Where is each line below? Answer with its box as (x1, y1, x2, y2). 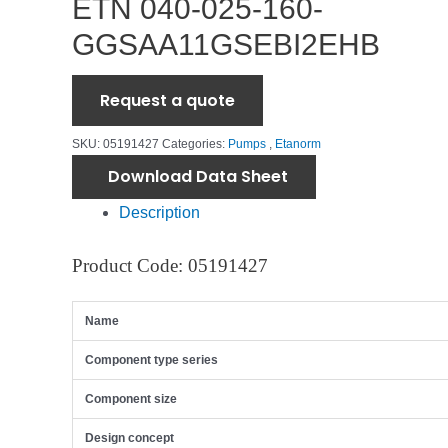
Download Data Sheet (108, 164, 288, 188)
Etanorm (275, 136, 321, 151)
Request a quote (100, 88, 235, 112)
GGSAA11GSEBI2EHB (72, 28, 380, 61)
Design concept (85, 431, 174, 446)
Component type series (85, 353, 218, 368)
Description (118, 203, 200, 221)
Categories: (162, 136, 228, 151)
